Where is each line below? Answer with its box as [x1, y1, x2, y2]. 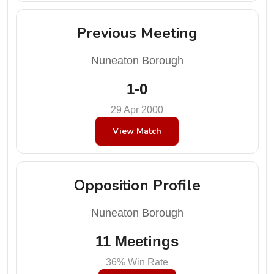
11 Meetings [95, 232, 179, 250]
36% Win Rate [106, 256, 168, 267]
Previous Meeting [76, 23, 198, 43]
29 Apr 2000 [111, 105, 163, 115]
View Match [113, 125, 161, 137]
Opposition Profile [73, 175, 201, 195]
